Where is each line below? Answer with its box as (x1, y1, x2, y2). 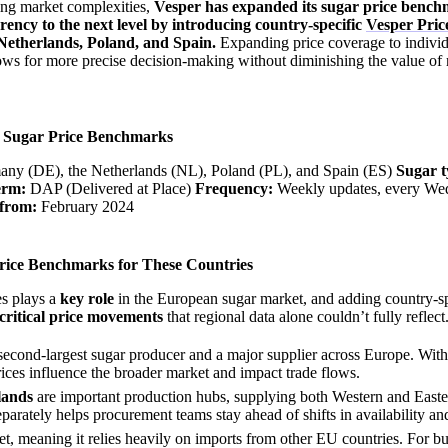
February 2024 (37, 198, 134, 216)
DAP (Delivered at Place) (26, 180, 195, 198)
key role (60, 290, 114, 308)
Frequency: (195, 180, 273, 198)
